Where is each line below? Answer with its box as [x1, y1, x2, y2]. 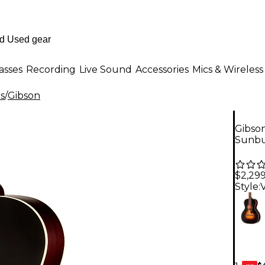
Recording [26, 63, 76, 75]
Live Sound [79, 63, 132, 75]
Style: [235, 181, 260, 193]
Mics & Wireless [192, 63, 263, 75]
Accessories [135, 63, 189, 75]
